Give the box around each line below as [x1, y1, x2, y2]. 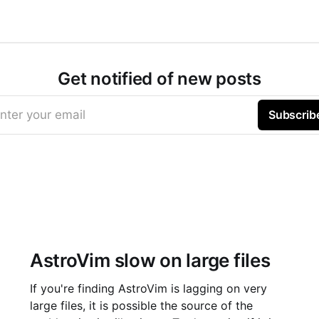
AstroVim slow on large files [29, 249, 271, 272]
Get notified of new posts [58, 68, 261, 90]
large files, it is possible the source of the [29, 298, 253, 313]
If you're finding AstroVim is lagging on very [29, 281, 267, 296]
